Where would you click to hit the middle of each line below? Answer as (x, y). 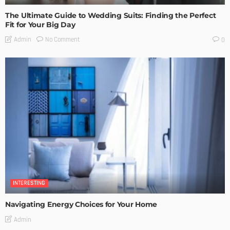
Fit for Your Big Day (40, 24)
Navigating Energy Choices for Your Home (81, 204)
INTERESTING (29, 183)
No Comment (63, 40)
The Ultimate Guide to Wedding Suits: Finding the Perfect (111, 15)
